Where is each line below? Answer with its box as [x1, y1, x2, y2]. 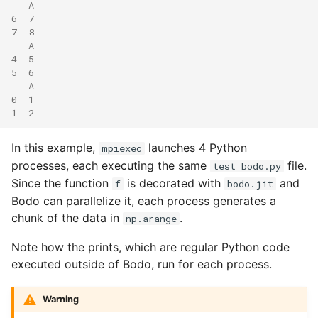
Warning [43, 293, 79, 305]
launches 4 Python [145, 140, 247, 155]
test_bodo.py [213, 159, 281, 172]
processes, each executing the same [11, 158, 210, 172]
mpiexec [102, 141, 142, 155]
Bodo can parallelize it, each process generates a [11, 193, 276, 208]
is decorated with [124, 175, 224, 190]
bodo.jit [227, 177, 273, 190]
